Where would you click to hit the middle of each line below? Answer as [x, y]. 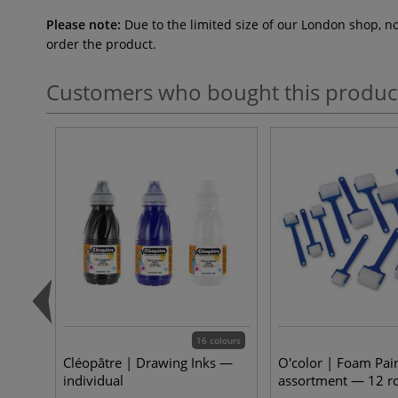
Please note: [84, 24]
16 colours [219, 340]
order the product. [101, 44]
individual [93, 380]
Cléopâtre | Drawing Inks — [148, 362]
